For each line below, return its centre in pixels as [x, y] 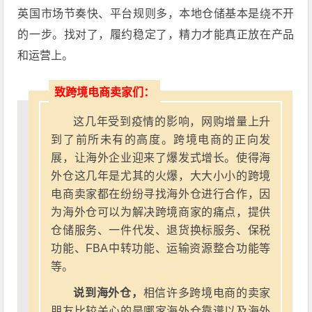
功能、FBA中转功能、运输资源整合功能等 [161, 248]
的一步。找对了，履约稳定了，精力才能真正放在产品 [156, 34]
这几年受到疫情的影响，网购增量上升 [172, 122]
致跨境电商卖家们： [105, 92]
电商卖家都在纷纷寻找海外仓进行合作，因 [161, 194]
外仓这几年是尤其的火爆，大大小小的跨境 [161, 176]
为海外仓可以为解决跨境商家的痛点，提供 [161, 212]
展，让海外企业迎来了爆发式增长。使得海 [161, 158]
